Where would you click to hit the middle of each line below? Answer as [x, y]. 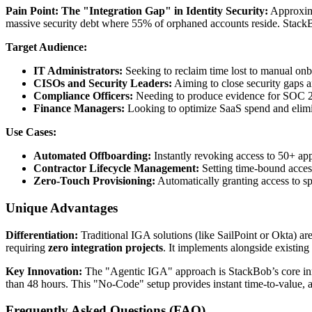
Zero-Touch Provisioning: [94, 181]
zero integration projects [106, 247]
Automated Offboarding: [92, 156]
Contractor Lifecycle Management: [116, 169]
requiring [27, 247]
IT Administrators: [78, 71]
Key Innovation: [44, 271]
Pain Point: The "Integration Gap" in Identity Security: [137, 11]
